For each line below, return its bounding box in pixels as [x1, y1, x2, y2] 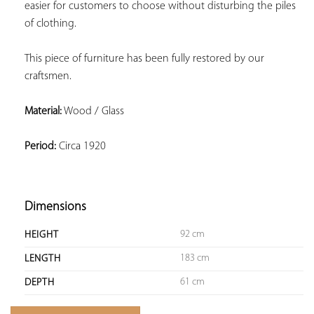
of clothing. [25, 18, 76, 29]
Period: [25, 140, 56, 152]
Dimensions [25, 200, 86, 214]
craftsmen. [25, 70, 71, 82]
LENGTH [25, 253, 61, 264]
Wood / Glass [62, 105, 124, 117]
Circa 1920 [56, 140, 106, 152]
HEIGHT [25, 229, 59, 240]
